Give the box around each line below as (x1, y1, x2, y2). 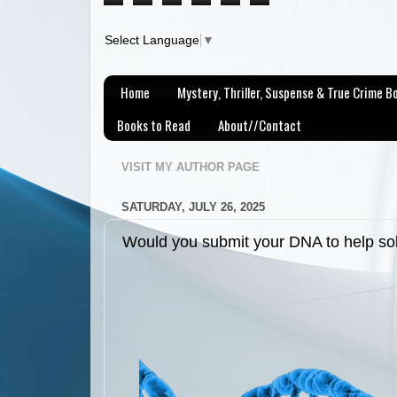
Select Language (105, 34, 199, 48)
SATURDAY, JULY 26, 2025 (121, 199, 265, 214)
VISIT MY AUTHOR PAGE (121, 160, 260, 174)
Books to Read (117, 114, 191, 135)
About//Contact (218, 114, 301, 135)
